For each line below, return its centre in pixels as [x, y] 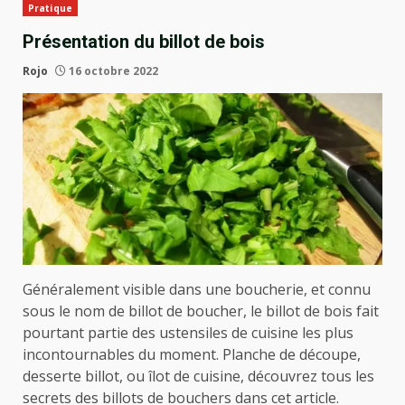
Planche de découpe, [290, 354]
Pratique [50, 8]
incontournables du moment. [121, 354]
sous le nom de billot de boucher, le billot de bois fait [201, 311]
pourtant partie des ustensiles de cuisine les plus [188, 332]
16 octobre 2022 [112, 71]
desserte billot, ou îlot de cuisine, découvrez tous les [198, 376]
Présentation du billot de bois [144, 42]
